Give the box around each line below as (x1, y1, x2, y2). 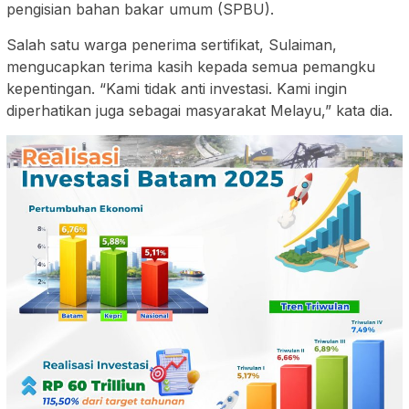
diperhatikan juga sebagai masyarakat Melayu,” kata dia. (6, 101, 393, 121)
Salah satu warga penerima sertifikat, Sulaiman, (6, 36, 337, 55)
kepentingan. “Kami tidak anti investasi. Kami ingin (6, 79, 347, 99)
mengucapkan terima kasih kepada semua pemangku (6, 58, 375, 77)
